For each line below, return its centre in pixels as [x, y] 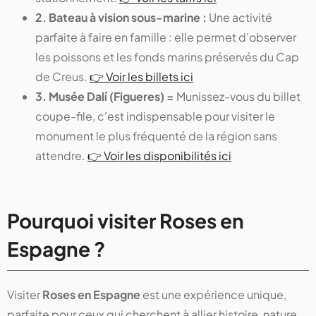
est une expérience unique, [213, 295]
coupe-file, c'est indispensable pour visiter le [155, 116]
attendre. [61, 156]
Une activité [241, 18]
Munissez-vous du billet [238, 97]
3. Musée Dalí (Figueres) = [106, 97]
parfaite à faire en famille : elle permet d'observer [166, 37]
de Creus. [62, 77]
